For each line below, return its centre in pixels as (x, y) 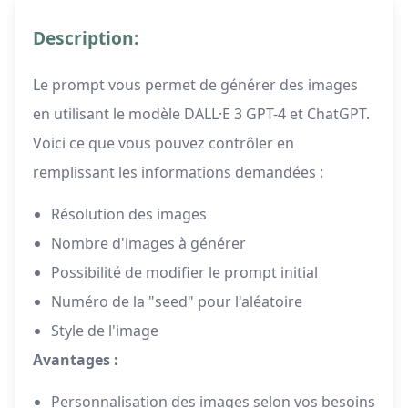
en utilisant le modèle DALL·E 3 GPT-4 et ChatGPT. (201, 114)
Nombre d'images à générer (148, 244)
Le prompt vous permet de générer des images (195, 85)
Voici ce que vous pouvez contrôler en (163, 143)
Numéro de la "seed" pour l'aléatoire (177, 302)
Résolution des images (129, 214)
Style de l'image (105, 331)
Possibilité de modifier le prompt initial (184, 273)
